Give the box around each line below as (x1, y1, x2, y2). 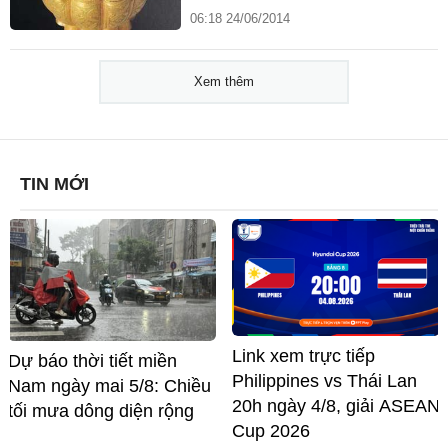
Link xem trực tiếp (232, 346, 375, 367)
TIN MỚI (20, 174, 89, 195)
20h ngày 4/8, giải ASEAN (232, 396, 440, 417)
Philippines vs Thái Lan (232, 371, 417, 392)
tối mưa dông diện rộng (8, 400, 194, 421)
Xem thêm (194, 74, 254, 90)
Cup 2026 (232, 421, 310, 442)
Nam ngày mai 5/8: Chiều (8, 375, 211, 396)
